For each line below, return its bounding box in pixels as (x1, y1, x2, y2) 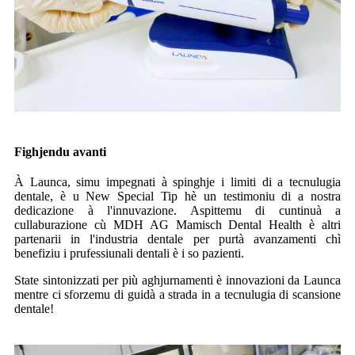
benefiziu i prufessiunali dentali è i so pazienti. (14, 246, 244, 260)
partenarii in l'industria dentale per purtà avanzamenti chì (14, 231, 341, 246)
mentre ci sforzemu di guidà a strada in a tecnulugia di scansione (14, 287, 341, 301)
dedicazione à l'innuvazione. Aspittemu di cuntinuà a (14, 203, 341, 217)
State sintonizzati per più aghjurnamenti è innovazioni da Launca (14, 273, 341, 287)
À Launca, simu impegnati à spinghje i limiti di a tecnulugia (14, 174, 341, 189)
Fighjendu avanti (14, 144, 106, 158)
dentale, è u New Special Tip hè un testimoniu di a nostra (14, 189, 341, 203)
